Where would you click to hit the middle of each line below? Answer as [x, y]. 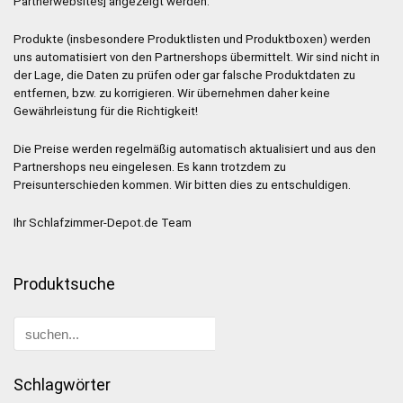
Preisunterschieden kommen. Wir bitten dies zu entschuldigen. [182, 185]
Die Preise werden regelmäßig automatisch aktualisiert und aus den [195, 149]
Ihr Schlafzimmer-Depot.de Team [103, 223]
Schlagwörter [62, 385]
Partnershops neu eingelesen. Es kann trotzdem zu [150, 167]
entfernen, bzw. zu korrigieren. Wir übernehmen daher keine [172, 94]
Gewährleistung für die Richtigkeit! [106, 112]
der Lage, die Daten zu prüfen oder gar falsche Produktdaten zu [184, 76]
